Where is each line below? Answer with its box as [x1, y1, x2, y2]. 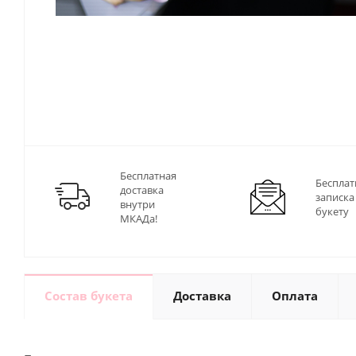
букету [315, 204, 349, 219]
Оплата [272, 288, 318, 304]
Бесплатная [120, 168, 176, 184]
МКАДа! [120, 211, 157, 226]
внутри [120, 197, 155, 212]
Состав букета [44, 288, 133, 304]
